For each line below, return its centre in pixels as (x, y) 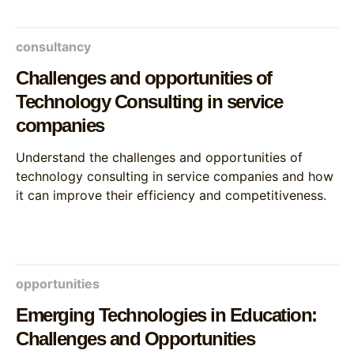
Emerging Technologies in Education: (166, 315)
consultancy (53, 47)
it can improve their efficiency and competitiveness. (171, 195)
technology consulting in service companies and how (175, 176)
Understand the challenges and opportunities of (159, 157)
